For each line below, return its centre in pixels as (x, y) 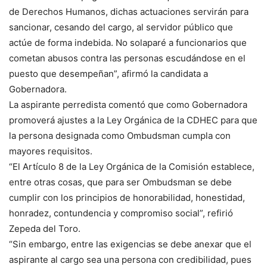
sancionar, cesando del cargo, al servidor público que (121, 27)
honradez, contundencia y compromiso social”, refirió (121, 213)
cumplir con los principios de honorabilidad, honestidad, (127, 198)
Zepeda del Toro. (45, 229)
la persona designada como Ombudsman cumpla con (120, 136)
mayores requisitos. (51, 151)
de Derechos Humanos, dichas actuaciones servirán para (129, 12)
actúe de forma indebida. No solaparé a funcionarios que (128, 43)
